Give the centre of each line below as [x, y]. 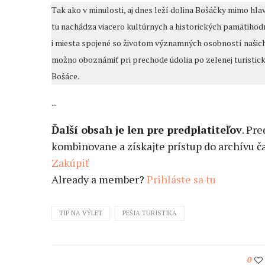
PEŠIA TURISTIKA [150, 213]
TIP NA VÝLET [81, 213]
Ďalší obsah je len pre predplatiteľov [147, 130]
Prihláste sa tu [181, 180]
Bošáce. [65, 76]
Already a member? [99, 180]
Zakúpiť [70, 163]
